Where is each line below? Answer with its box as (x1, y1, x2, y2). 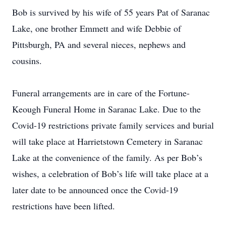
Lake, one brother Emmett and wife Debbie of (12, 22, 181, 34)
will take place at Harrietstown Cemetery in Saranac (12, 135, 203, 147)
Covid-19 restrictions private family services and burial (12, 119, 214, 131)
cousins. (12, 54, 42, 67)
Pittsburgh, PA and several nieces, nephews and (12, 38, 186, 50)
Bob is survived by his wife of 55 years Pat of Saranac (12, 6, 210, 18)
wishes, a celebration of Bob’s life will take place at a (12, 167, 208, 180)
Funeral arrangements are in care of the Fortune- (12, 87, 190, 99)
